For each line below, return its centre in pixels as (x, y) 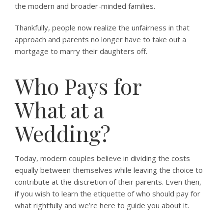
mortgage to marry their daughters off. (81, 51)
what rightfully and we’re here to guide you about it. (102, 205)
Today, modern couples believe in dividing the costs (102, 158)
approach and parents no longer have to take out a (100, 39)
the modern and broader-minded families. (85, 6)
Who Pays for (78, 86)
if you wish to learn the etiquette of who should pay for (108, 193)
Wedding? (63, 133)
